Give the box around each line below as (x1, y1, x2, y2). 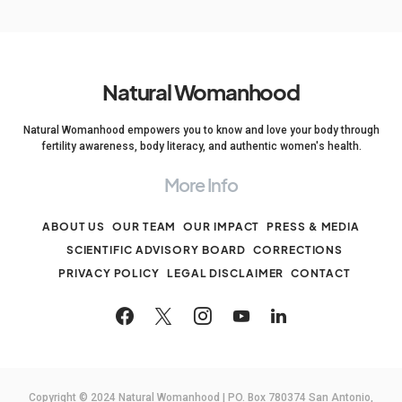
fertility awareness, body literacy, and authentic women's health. (40, 140, 362, 153)
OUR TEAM (112, 220, 177, 233)
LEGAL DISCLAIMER (166, 267, 284, 280)
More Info (164, 173, 238, 196)
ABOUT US (41, 220, 106, 233)
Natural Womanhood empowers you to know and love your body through (22, 124, 380, 136)
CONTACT (291, 267, 351, 280)
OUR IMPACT (183, 220, 260, 233)
